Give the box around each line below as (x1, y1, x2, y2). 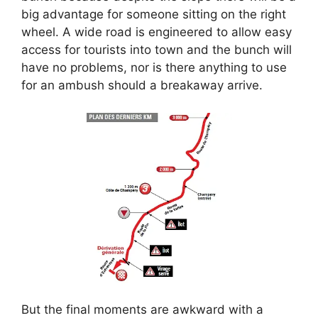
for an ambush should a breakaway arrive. (21, 78, 263, 92)
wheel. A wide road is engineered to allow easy (21, 25, 292, 39)
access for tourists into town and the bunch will (21, 43, 292, 57)
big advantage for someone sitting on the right (21, 7, 286, 21)
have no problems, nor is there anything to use (21, 60, 287, 75)
